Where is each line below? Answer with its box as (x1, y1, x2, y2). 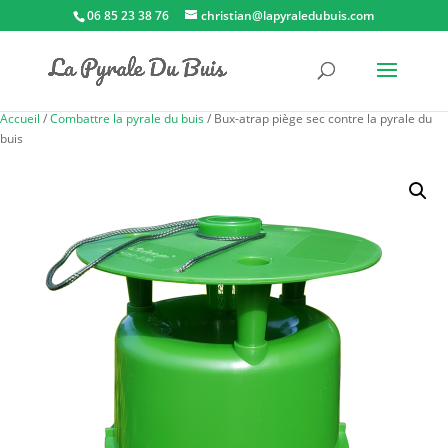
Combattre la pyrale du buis (50, 110, 204, 127)
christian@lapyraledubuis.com (201, 7, 375, 24)
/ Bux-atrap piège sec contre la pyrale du (204, 110, 432, 127)
